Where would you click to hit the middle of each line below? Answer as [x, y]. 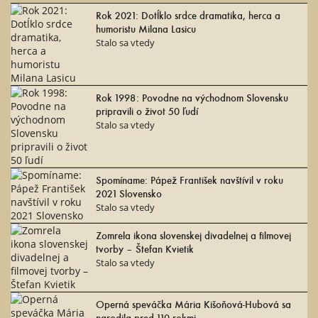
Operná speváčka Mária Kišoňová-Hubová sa [193, 303]
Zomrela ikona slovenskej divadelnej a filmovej [193, 235]
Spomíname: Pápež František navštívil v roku [190, 179]
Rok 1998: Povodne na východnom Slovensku [192, 97]
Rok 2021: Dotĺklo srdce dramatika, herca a [188, 15]
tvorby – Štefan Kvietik [145, 248]
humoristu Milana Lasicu [146, 28]
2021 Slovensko [129, 193]
